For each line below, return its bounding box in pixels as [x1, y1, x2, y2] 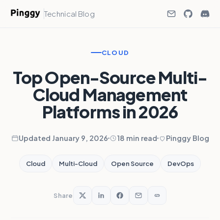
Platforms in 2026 [42, 101, 178, 122]
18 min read [116, 134, 157, 142]
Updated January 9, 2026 [18, 134, 108, 142]
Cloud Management [32, 84, 188, 105]
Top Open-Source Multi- [12, 67, 208, 88]
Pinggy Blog [165, 134, 209, 142]
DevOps [167, 160, 194, 167]
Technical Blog [44, 9, 95, 18]
